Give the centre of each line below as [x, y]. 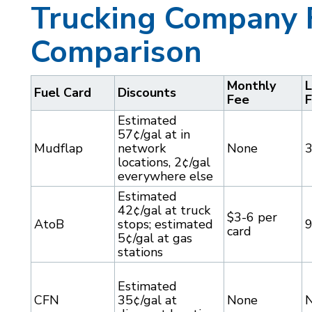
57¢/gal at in [154, 135]
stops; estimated [165, 225]
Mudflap [58, 149]
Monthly [251, 86]
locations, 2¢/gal [164, 163]
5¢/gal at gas [155, 239]
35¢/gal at [147, 301]
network [142, 149]
